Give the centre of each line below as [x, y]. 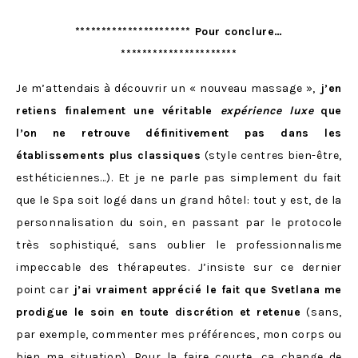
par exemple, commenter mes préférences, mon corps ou [179, 334]
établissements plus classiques [109, 155]
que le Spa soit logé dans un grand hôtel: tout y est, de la [179, 200]
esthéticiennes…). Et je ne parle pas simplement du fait [179, 177]
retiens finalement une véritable [118, 110]
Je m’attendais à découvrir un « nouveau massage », [166, 88]
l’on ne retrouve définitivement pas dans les [179, 133]
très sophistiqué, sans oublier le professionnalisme [179, 245]
